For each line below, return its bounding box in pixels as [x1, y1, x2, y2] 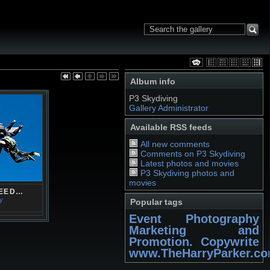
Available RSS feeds [130, 122, 212, 132]
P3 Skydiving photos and [140, 168, 234, 178]
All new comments [140, 139, 210, 149]
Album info [130, 77, 175, 86]
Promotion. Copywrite [129, 235, 259, 248]
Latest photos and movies [140, 159, 239, 168]
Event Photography [129, 212, 259, 225]
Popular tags [130, 197, 183, 207]
